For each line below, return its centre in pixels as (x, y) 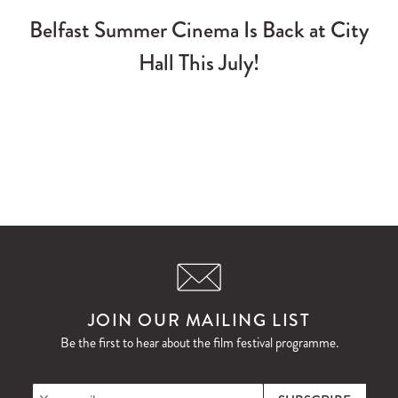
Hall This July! (199, 62)
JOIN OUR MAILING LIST (199, 320)
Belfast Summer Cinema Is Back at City (199, 29)
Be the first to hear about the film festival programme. (199, 342)
